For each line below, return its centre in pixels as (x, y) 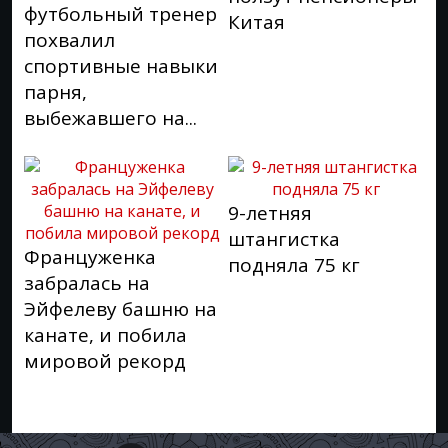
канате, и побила (105, 335)
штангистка (284, 239)
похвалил (69, 40)
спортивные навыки (121, 66)
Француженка (90, 257)
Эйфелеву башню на (120, 309)
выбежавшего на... (110, 118)
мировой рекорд (105, 361)
